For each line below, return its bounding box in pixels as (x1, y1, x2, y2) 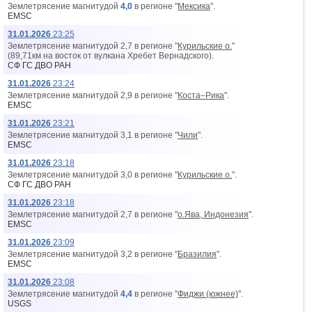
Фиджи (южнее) (178, 289, 238, 299)
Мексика (178, 1, 210, 11)
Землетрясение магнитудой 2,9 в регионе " (8, 91, 178, 100)
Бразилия (178, 249, 217, 259)
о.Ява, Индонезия (178, 210, 249, 219)
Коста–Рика (178, 91, 224, 100)
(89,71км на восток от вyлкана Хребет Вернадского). (8, 51, 214, 61)
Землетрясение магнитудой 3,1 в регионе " (8, 130, 178, 140)
